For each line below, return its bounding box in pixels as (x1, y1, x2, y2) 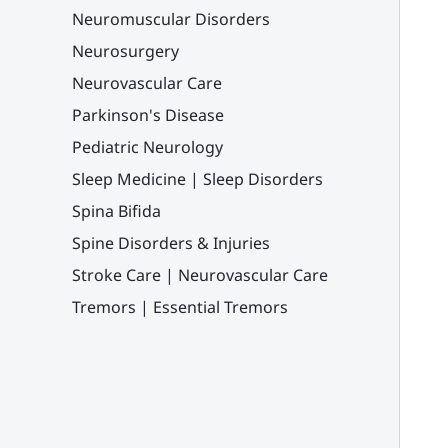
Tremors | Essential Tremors (72, 296, 288, 318)
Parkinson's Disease (72, 104, 224, 126)
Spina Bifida (72, 200, 161, 222)
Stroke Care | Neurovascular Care (72, 264, 328, 286)
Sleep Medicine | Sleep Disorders (72, 168, 323, 190)
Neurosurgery (72, 40, 179, 62)
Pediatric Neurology (72, 136, 223, 158)
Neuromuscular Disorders (72, 8, 270, 30)
